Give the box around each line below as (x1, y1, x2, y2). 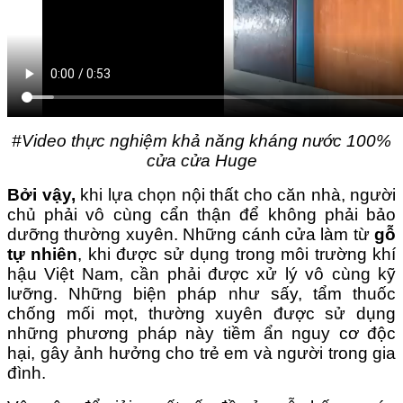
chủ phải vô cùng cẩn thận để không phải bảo (7, 205, 396, 225)
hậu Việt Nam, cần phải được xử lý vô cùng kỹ (7, 264, 396, 284)
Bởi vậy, (7, 185, 76, 205)
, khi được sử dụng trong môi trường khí (77, 245, 397, 264)
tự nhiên (7, 245, 78, 264)
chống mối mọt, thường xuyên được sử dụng (7, 304, 396, 324)
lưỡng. (7, 284, 69, 304)
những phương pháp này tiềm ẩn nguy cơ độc (7, 324, 396, 344)
